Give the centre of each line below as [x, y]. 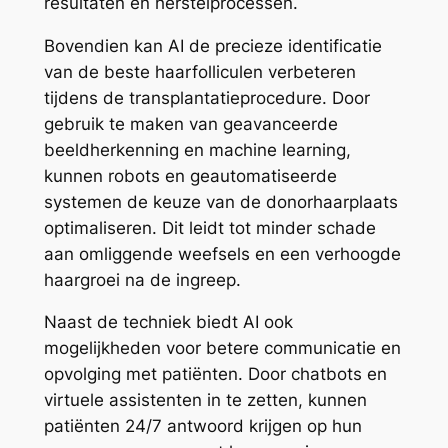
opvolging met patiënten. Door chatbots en [215, 374]
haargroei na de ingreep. [142, 279]
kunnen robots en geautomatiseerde [190, 175]
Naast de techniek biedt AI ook [168, 322]
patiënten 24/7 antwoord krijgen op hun [202, 426]
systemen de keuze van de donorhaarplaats [220, 201]
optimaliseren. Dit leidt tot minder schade [209, 227]
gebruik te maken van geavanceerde [190, 123]
